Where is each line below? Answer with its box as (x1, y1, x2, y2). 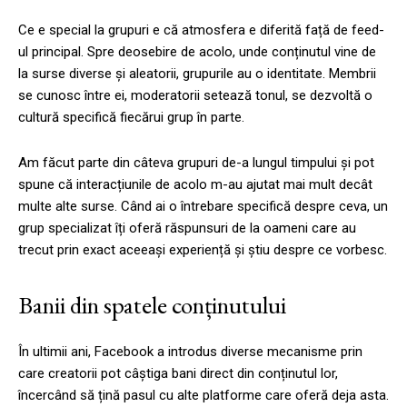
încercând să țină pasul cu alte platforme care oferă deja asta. (18, 386, 389, 403)
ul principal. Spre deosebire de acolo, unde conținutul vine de (18, 43, 376, 60)
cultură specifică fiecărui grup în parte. (18, 108, 244, 125)
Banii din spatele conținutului (18, 288, 286, 321)
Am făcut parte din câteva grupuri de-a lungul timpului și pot (18, 154, 374, 171)
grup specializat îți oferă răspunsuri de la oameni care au (18, 219, 356, 236)
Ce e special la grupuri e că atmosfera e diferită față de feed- (18, 21, 384, 38)
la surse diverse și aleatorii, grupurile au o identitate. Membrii (18, 65, 376, 82)
